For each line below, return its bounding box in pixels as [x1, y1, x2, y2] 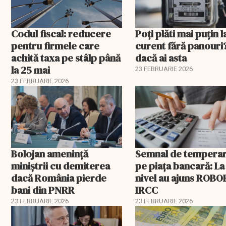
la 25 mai [11, 63, 50, 77]
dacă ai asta [135, 50, 187, 65]
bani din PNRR [11, 183, 75, 198]
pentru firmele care [11, 38, 99, 53]
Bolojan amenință [11, 147, 88, 161]
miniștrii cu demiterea [11, 159, 110, 174]
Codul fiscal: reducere [11, 26, 111, 41]
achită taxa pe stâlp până [11, 50, 121, 65]
